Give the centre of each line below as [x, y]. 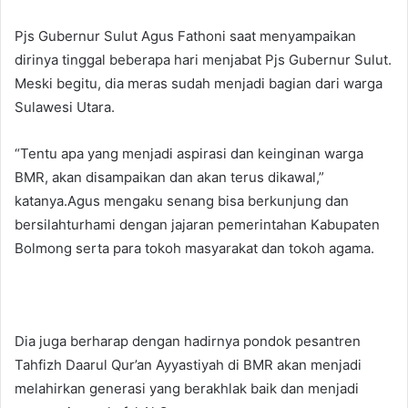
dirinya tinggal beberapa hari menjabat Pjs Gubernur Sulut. [203, 60]
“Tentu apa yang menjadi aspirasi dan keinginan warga [189, 154]
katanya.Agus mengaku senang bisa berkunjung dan [182, 201]
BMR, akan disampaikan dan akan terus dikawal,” [169, 178]
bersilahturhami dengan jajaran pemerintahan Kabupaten [197, 225]
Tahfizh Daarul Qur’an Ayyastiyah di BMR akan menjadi [188, 365]
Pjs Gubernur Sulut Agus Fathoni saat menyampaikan [185, 36]
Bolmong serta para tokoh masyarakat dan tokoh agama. [194, 249]
